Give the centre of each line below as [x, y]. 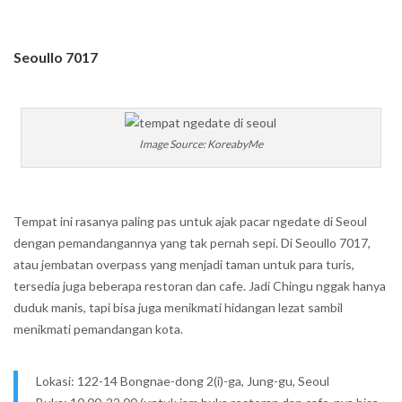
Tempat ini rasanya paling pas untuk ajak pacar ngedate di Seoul [190, 221]
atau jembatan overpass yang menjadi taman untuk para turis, [184, 264]
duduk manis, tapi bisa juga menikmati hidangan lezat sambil [178, 307]
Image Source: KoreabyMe [201, 144]
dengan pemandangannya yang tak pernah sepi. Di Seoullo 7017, [192, 243]
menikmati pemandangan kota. [98, 329]
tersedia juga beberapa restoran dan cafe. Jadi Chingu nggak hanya [200, 286]
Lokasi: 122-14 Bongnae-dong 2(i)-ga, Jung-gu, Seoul [183, 381]
